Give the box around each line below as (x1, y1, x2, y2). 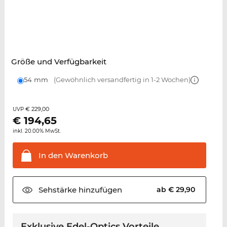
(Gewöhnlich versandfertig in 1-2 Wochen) (52, 75, 191, 84)
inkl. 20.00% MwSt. (12, 128, 61, 135)
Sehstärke (38, 185, 77, 195)
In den (38, 150, 63, 161)
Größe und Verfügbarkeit (11, 57, 106, 67)
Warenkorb (62, 150, 108, 161)
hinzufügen (76, 185, 122, 195)
